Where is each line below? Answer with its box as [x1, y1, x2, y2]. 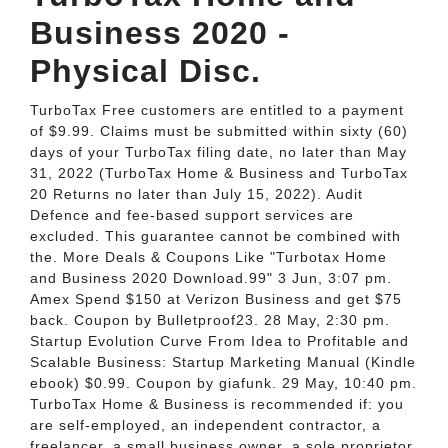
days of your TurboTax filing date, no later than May [30, 144, 407, 160]
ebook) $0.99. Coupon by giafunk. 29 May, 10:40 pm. [30, 375, 417, 391]
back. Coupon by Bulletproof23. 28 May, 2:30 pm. [30, 312, 390, 328]
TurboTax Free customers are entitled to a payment [30, 102, 404, 118]
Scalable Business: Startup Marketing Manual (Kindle [30, 354, 416, 370]
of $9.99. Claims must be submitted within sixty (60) [30, 123, 408, 139]
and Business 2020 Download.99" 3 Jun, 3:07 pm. [30, 270, 392, 286]
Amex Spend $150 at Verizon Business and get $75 [30, 291, 402, 307]
